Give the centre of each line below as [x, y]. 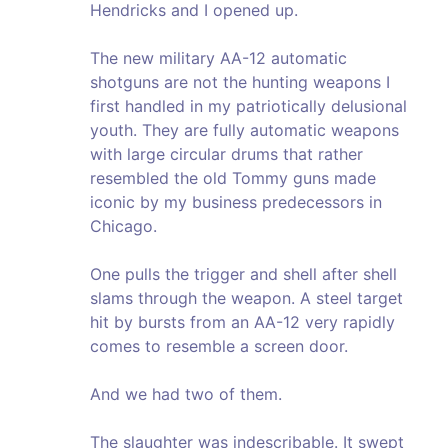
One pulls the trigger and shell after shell [243, 274]
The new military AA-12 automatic [218, 58]
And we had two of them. [186, 394]
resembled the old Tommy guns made [233, 178]
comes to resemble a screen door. [221, 346]
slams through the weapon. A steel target [246, 298]
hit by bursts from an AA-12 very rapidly [242, 322]
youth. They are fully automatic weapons [244, 130]
